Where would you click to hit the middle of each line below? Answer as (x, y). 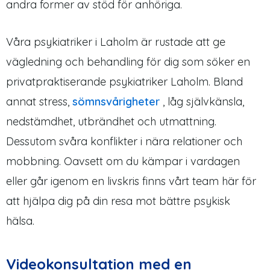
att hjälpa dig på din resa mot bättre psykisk (118, 201)
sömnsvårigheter (116, 101)
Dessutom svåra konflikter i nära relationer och (124, 141)
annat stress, (39, 101)
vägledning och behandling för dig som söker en (128, 61)
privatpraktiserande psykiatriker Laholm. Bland (124, 81)
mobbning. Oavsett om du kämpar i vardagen (123, 161)
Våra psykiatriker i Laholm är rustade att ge (116, 42)
